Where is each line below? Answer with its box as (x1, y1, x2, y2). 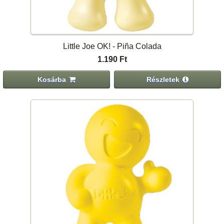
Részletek (146, 75, 180, 83)
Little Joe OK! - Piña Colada (62, 42, 161, 51)
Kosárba (37, 75, 66, 83)
